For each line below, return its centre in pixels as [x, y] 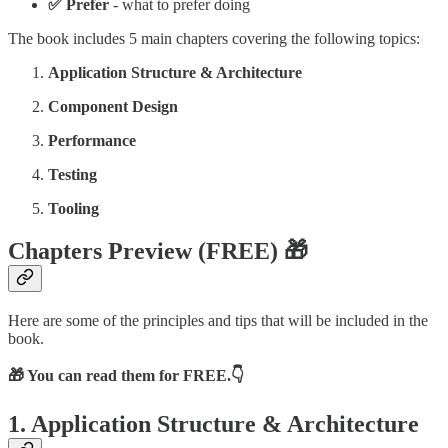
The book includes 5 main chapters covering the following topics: [214, 39]
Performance [92, 141]
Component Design [113, 107]
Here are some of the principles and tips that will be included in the [218, 320]
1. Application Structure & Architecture [213, 423]
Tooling [73, 209]
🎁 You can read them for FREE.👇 [126, 375]
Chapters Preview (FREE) [146, 251]
